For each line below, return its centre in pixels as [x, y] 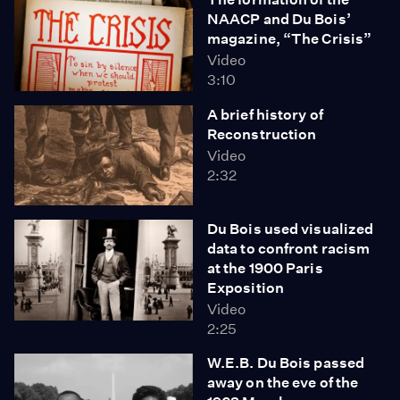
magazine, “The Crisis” [290, 39]
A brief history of [265, 114]
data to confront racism [289, 249]
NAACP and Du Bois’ [279, 19]
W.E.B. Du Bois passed [286, 363]
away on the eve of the [283, 383]
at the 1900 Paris [265, 268]
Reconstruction [262, 134]
